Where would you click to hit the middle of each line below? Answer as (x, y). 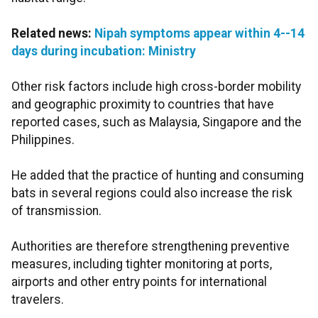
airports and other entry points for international (139, 282)
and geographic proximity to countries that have (143, 105)
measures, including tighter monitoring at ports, (142, 264)
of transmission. (56, 211)
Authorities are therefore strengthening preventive (150, 247)
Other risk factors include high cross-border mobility (156, 87)
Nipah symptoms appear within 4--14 (199, 34)
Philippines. (43, 140)
